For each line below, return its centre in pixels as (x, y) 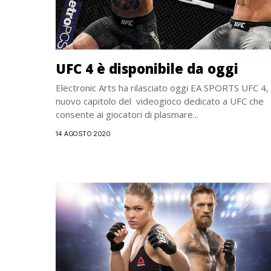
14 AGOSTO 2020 (83, 133)
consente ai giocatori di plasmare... (127, 114)
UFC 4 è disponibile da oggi (147, 68)
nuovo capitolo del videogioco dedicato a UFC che (160, 101)
